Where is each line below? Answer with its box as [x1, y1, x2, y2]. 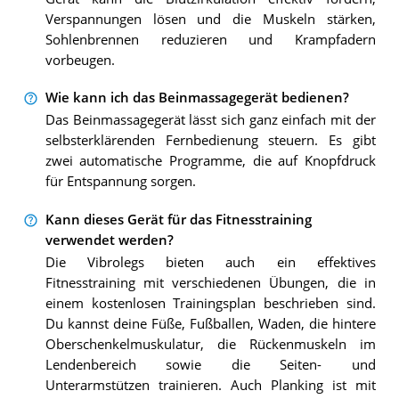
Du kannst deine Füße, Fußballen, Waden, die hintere [45, 315, 376, 333]
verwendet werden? [45, 231, 174, 248]
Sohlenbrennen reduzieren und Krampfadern [45, 30, 376, 48]
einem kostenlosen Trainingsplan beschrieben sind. [45, 295, 376, 313]
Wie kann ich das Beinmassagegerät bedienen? [45, 89, 349, 107]
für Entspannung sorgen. [45, 173, 196, 191]
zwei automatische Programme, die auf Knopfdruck [45, 152, 376, 170]
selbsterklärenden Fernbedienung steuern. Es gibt [45, 132, 376, 150]
